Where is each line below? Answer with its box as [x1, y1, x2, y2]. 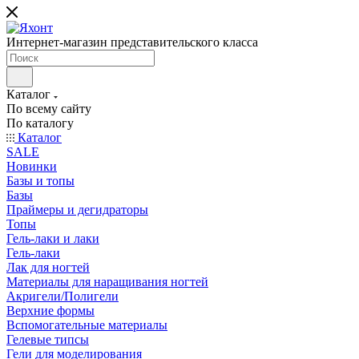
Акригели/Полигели [6, 289, 119, 303]
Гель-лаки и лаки [6, 232, 99, 245]
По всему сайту [6, 102, 91, 115]
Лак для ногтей [6, 260, 90, 274]
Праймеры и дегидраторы [6, 203, 148, 216]
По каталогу [6, 116, 74, 130]
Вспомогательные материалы [6, 318, 167, 332]
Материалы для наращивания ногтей [6, 275, 208, 288]
